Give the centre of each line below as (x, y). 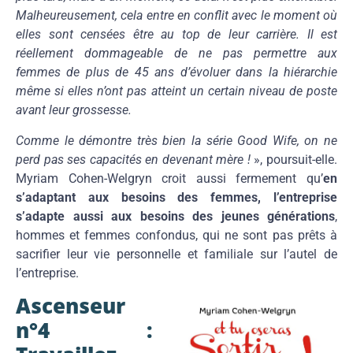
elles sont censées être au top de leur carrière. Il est (176, 35)
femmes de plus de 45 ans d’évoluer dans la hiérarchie (176, 72)
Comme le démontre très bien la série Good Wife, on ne (176, 140)
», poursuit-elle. (296, 159)
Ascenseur (71, 305)
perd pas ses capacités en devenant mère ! (135, 159)
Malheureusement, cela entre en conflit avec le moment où (176, 16)
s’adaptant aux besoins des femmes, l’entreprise (176, 197)
